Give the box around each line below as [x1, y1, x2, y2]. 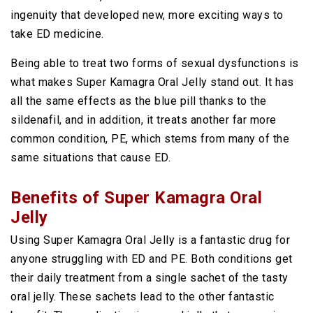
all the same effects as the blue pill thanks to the [10, 94, 267, 108]
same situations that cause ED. [10, 151, 170, 164]
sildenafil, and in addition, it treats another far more [10, 113, 277, 126]
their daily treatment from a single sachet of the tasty [10, 271, 289, 284]
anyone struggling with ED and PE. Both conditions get [10, 252, 293, 265]
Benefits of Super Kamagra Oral [10, 188, 262, 208]
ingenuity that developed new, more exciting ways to [10, 8, 284, 22]
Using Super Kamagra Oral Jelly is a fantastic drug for [10, 233, 290, 247]
